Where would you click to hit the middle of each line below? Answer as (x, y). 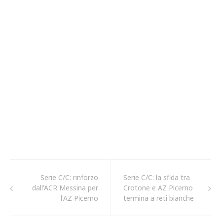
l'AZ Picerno (79, 198)
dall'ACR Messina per (65, 188)
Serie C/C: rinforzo (69, 178)
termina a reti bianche (159, 198)
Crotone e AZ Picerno (158, 188)
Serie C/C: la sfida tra (157, 178)
